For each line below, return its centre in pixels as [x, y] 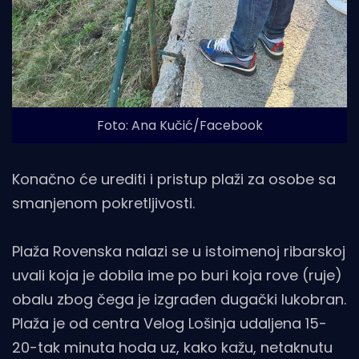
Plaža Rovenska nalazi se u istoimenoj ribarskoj [179, 252]
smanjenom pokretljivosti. [103, 204]
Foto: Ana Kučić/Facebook [179, 126]
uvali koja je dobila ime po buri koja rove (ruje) [177, 276]
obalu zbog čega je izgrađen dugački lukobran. [179, 300]
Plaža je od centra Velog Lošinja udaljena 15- [169, 324]
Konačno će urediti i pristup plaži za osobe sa [174, 179]
